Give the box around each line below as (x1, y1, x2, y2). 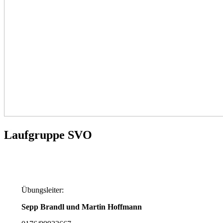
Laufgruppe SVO (4, 128, 92, 142)
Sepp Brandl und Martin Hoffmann (21, 203, 142, 212)
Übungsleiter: (21, 186, 64, 195)
